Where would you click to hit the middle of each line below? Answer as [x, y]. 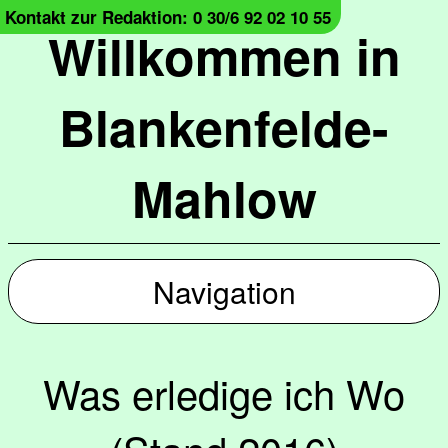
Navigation [224, 291]
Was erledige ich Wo [224, 392]
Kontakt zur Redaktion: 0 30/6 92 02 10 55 [168, 17]
